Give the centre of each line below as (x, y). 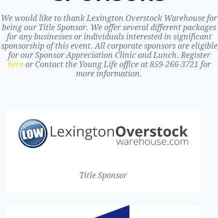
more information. (109, 74)
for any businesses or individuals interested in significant (109, 37)
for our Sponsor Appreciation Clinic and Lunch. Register (109, 55)
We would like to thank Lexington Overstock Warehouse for (109, 18)
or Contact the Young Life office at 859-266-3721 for (117, 64)
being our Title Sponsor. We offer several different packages (109, 27)
